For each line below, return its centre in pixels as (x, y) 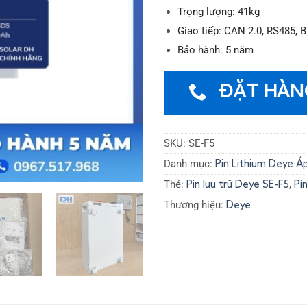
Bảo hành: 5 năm (215, 50)
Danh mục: (189, 164)
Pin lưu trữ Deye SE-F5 (238, 185)
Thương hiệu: (195, 205)
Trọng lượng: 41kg (218, 12)
